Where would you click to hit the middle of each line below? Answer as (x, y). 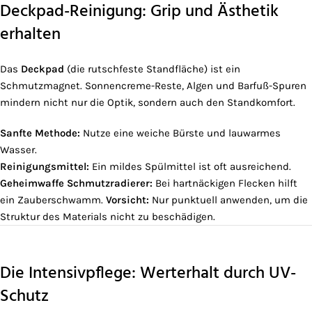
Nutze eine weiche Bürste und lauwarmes (180, 133)
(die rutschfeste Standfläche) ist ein (152, 69)
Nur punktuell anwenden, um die (228, 200)
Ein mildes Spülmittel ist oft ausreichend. (190, 167)
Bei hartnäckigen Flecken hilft (225, 184)
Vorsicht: (127, 200)
